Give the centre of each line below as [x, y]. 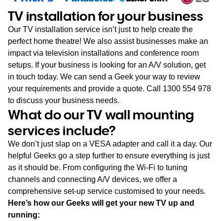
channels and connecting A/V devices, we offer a [92, 179]
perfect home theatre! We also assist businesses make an [108, 41]
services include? [62, 130]
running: [24, 215]
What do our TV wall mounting [101, 114]
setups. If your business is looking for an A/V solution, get [107, 65]
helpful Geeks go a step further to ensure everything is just [109, 155]
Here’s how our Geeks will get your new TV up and [101, 203]
